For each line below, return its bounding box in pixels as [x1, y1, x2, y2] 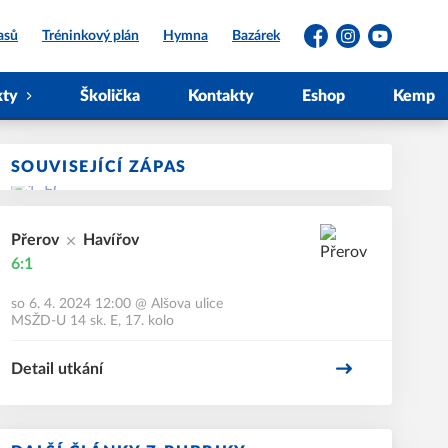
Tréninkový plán [42, 29, 139, 43]
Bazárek [232, 29, 280, 43]
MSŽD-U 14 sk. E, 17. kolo [10, 314, 174, 328]
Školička [80, 88, 140, 104]
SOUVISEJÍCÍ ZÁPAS [10, 159, 187, 175]
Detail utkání [10, 361, 103, 377]
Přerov [10, 232, 59, 248]
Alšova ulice [150, 297, 223, 311]
